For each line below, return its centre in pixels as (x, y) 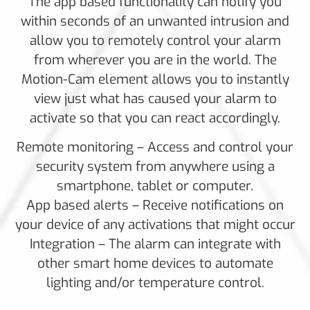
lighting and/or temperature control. (155, 282)
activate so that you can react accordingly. (155, 118)
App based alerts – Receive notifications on (155, 205)
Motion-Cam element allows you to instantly (155, 79)
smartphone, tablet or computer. (155, 185)
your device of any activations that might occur (155, 224)
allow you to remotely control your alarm (155, 40)
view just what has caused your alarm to (155, 98)
